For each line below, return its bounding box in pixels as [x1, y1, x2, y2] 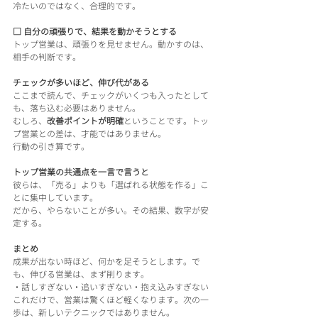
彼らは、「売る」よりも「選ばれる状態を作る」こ [13, 178, 209, 191]
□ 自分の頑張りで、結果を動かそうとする [13, 25, 177, 38]
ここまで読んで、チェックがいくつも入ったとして [13, 89, 209, 102]
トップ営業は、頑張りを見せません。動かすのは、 [13, 38, 209, 50]
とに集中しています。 [13, 191, 98, 204]
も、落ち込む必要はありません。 [13, 102, 141, 114]
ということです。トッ [124, 114, 209, 127]
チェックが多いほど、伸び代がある [13, 76, 149, 89]
